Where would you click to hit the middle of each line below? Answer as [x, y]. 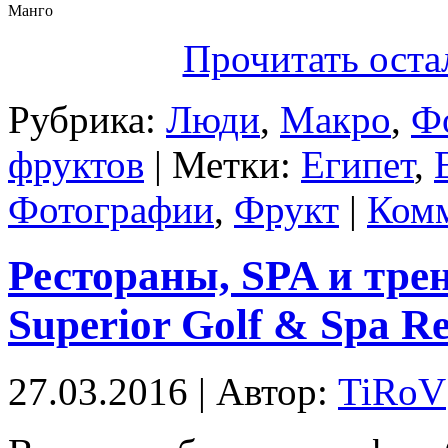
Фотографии [111, 209]
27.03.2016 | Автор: [173, 392]
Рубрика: [87, 119]
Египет [357, 164]
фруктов [76, 164]
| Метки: [222, 164]
